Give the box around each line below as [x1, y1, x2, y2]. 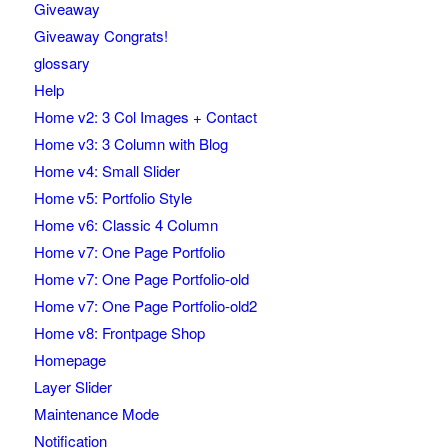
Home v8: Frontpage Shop [33, 322, 205, 344]
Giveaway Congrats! [33, 25, 168, 47]
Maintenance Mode [33, 403, 159, 425]
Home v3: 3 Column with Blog [33, 133, 228, 155]
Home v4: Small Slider [33, 160, 180, 182]
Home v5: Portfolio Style [33, 187, 192, 209]
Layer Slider [33, 376, 112, 398]
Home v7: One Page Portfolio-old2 [33, 295, 257, 317]
